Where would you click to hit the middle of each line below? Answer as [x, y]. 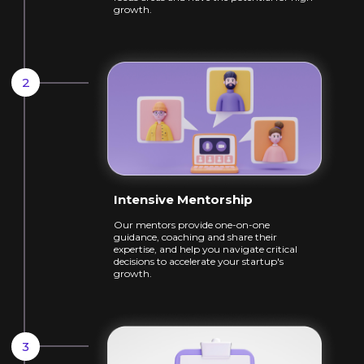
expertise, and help [158, 249]
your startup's [251, 262]
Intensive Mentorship [183, 200]
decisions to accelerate [166, 262]
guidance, [136, 237]
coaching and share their [218, 237]
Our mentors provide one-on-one [192, 225]
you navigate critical [250, 249]
